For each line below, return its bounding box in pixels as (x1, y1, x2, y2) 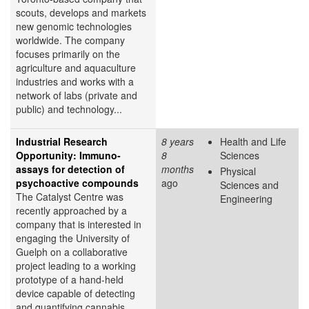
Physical (220, 164, 256, 179)
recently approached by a (16, 203, 127, 217)
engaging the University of (16, 230, 130, 245)
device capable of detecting (16, 286, 135, 300)
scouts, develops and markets (16, 5, 146, 19)
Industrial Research (16, 134, 108, 148)
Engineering (220, 192, 272, 206)
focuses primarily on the (16, 46, 120, 61)
